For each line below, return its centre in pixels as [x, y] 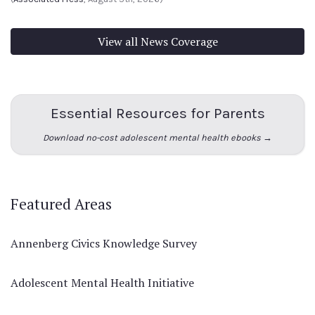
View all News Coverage [157, 41]
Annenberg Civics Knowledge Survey [104, 243]
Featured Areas [61, 204]
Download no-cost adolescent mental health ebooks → [157, 137]
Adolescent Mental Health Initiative [102, 283]
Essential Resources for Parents [157, 113]
